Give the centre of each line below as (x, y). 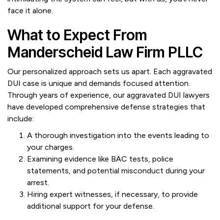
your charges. (51, 147)
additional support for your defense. (91, 206)
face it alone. (30, 11)
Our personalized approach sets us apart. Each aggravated (110, 71)
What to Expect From (77, 35)
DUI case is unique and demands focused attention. (99, 83)
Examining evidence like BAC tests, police (100, 159)
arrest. (38, 182)
